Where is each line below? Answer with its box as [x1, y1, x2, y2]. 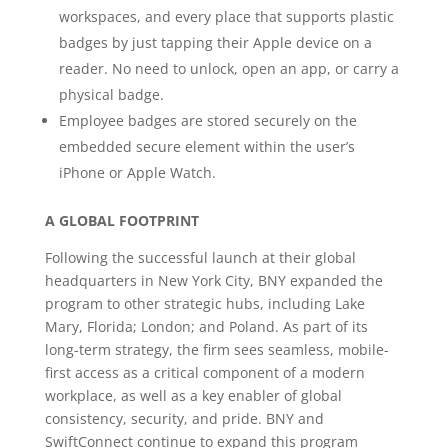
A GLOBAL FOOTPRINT [44, 211, 199, 230]
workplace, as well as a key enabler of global [44, 386, 342, 405]
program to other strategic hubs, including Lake [44, 294, 365, 313]
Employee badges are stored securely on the [58, 111, 357, 130]
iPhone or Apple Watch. [58, 163, 216, 182]
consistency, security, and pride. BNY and [44, 409, 324, 428]
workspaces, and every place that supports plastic [58, 7, 394, 26]
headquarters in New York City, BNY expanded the [44, 271, 383, 290]
